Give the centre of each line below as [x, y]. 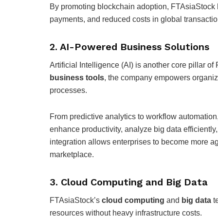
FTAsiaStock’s [76, 200]
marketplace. [72, 155]
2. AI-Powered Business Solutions [129, 47]
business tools [77, 78]
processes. [68, 91]
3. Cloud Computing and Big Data [129, 182]
